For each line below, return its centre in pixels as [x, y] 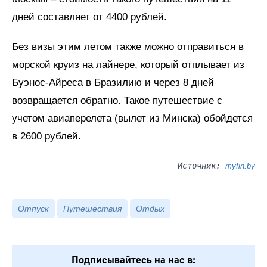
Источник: [201, 165]
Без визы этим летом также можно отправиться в [128, 46]
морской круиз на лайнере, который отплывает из [128, 64]
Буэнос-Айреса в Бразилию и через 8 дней [113, 82]
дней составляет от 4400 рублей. [89, 17]
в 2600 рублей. [46, 136]
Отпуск [33, 208]
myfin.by [240, 166]
